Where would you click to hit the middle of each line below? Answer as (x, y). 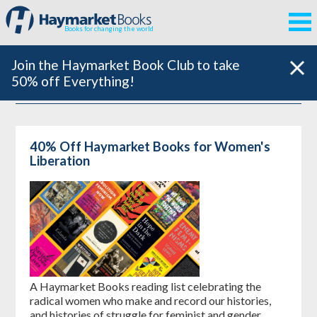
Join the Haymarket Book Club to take (126, 65)
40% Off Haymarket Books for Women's (150, 147)
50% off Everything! (73, 81)
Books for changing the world (109, 29)
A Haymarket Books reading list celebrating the (145, 286)
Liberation (59, 161)
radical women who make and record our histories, (150, 300)
